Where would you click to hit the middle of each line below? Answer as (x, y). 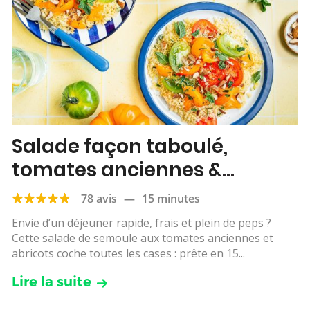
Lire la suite (52, 281)
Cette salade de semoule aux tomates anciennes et (143, 238)
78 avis (99, 198)
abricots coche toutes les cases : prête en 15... (128, 253)
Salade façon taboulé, (120, 146)
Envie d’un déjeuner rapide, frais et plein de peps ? (142, 222)
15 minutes (171, 198)
